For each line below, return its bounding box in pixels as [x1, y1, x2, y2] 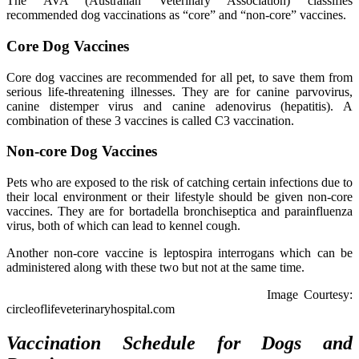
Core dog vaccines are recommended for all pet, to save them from [6, 70, 353, 84]
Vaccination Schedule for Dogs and [6, 333, 353, 354]
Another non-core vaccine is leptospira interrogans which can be [6, 246, 353, 260]
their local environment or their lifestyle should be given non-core [6, 190, 353, 204]
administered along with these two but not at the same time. [6, 260, 305, 275]
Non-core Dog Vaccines [6, 143, 157, 160]
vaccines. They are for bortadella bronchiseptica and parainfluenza [6, 204, 353, 219]
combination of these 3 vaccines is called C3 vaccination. [6, 113, 294, 127]
